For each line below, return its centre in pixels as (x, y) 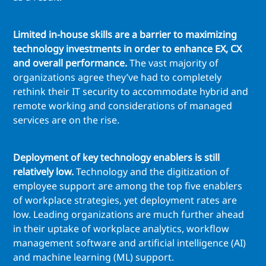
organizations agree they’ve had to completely (117, 77)
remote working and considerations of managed (123, 106)
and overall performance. (71, 63)
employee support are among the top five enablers (128, 186)
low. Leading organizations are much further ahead (129, 215)
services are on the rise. (66, 120)
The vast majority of (174, 63)
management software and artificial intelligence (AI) (129, 243)
